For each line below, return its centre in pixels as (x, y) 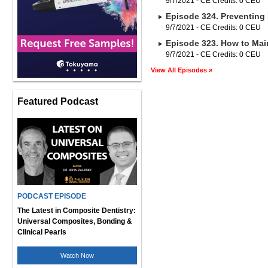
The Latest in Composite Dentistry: (77, 211)
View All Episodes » (182, 70)
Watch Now (77, 255)
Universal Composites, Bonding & (75, 221)
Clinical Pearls (42, 232)
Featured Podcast (58, 101)
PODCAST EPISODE (52, 196)
